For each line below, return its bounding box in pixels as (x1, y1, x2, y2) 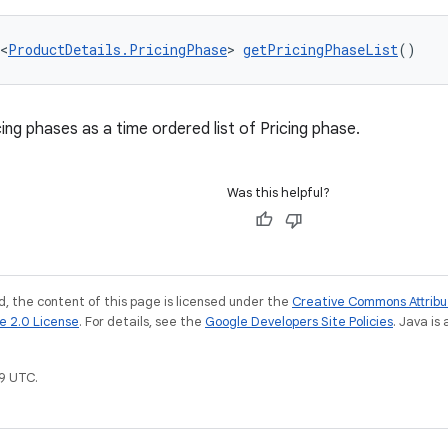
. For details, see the (79, 313, 205, 330)
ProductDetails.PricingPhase (8, 40, 227, 59)
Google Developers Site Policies (205, 313, 393, 330)
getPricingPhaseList (243, 40, 398, 59)
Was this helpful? (227, 184, 330, 201)
